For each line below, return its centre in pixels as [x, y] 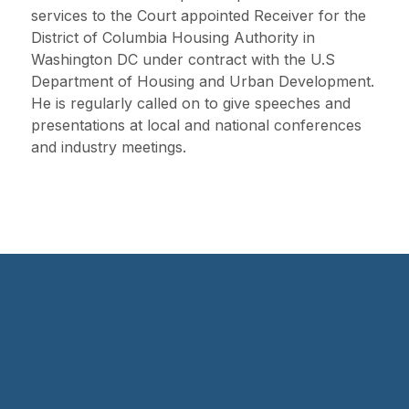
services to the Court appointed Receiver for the [199, 16]
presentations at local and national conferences [196, 125]
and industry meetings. [109, 147]
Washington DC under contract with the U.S [183, 59]
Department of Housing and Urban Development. [203, 81]
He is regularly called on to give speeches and [191, 103]
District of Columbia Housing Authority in [173, 37]
